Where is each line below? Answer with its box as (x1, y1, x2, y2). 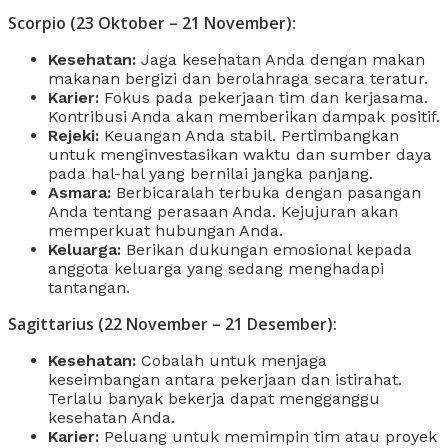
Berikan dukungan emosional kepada (121, 239, 412, 259)
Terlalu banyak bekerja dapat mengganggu (48, 388, 380, 408)
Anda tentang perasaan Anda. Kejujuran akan (48, 201, 398, 221)
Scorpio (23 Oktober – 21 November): (8, 11, 296, 34)
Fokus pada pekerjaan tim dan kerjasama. (99, 87, 428, 107)
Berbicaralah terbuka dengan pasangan (111, 182, 421, 202)
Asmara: (48, 182, 111, 202)
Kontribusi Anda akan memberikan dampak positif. (48, 106, 440, 126)
